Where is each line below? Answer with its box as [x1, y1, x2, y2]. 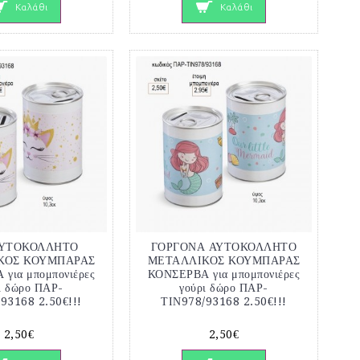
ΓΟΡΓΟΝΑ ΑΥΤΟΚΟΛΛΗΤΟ [150, 239, 297, 253]
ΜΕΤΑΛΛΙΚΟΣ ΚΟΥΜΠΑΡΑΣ [147, 253, 301, 267]
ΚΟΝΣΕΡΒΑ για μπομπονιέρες [147, 267, 301, 280]
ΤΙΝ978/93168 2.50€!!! [161, 294, 287, 308]
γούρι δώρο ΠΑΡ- [179, 280, 268, 294]
